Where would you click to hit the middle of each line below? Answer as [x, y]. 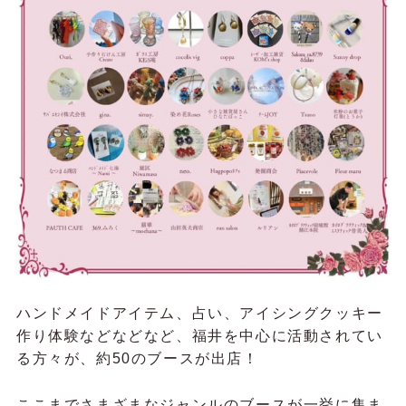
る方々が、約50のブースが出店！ [137, 359]
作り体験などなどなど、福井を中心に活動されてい [199, 336]
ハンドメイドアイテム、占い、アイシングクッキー [199, 314]
